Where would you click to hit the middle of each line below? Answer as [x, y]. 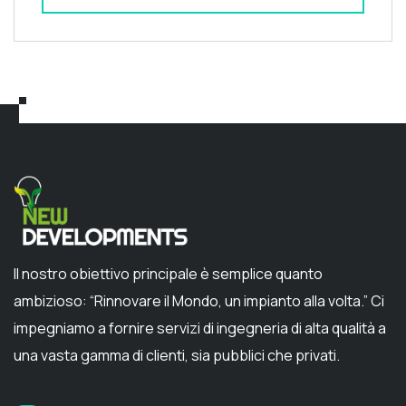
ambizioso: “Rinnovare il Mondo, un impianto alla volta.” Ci [199, 300]
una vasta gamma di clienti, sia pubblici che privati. [177, 355]
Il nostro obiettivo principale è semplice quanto [168, 273]
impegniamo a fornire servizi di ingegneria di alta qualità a [200, 328]
